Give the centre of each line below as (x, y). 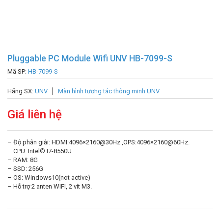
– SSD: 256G (25, 169)
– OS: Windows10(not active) (49, 178)
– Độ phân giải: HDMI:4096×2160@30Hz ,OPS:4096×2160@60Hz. (98, 142)
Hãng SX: (21, 91)
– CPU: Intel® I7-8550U (40, 151)
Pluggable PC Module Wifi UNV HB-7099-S (90, 58)
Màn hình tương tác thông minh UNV (109, 91)
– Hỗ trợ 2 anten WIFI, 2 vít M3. (50, 186)
